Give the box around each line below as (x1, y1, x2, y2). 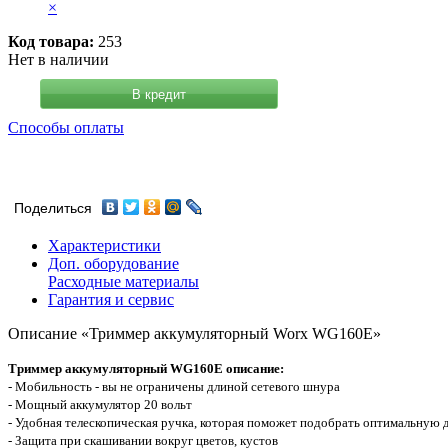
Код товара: (8, 33, 94, 51)
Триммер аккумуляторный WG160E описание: (8, 361, 284, 377)
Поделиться (14, 201, 92, 217)
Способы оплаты (8, 119, 124, 137)
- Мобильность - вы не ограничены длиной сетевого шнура (8, 379, 340, 395)
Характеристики (48, 237, 161, 255)
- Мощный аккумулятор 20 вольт (8, 397, 192, 413)
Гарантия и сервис (48, 291, 174, 309)
